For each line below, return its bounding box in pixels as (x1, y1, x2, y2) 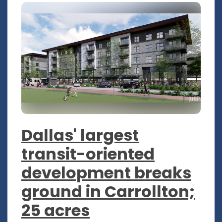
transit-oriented (21, 143, 155, 166)
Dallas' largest (21, 124, 139, 147)
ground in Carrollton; (21, 180, 195, 203)
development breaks (21, 162, 191, 184)
